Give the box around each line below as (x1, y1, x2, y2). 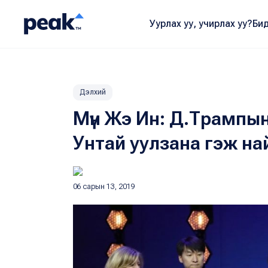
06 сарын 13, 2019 (73, 182, 135, 191)
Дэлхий (80, 88, 106, 96)
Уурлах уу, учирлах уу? (149, 18, 252, 29)
